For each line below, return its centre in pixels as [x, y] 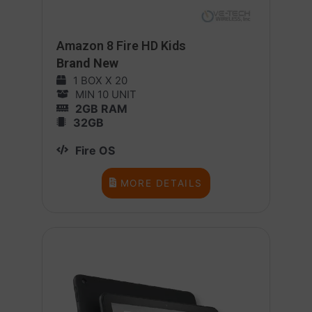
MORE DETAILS [161, 183]
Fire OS [95, 150]
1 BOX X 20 [100, 80]
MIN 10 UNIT [106, 94]
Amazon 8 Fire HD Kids [121, 45]
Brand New [87, 63]
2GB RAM [101, 108]
